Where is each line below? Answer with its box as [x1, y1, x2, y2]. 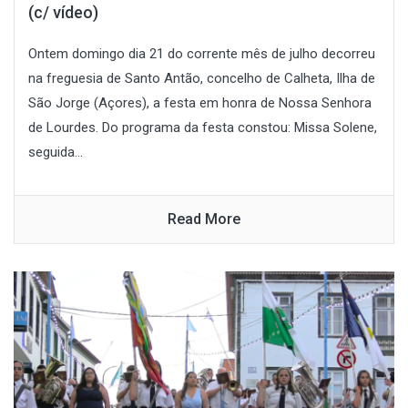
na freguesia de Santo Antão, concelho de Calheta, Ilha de [28, 69, 375, 87]
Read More [168, 209, 240, 228]
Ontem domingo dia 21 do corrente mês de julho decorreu [28, 45, 375, 62]
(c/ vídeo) [28, 2, 98, 22]
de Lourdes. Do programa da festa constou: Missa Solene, [28, 118, 377, 136]
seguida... [28, 143, 83, 160]
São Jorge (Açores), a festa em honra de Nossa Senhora [28, 94, 372, 111]
